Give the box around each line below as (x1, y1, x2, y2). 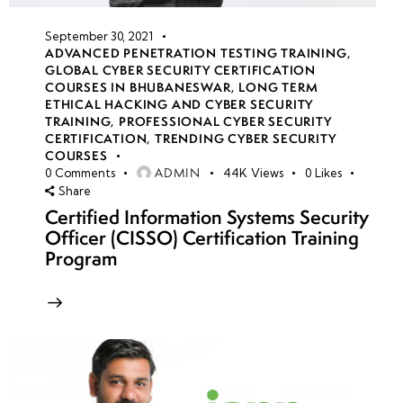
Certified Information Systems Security (45, 204, 369, 231)
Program (45, 246, 117, 273)
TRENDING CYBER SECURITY (155, 130, 336, 147)
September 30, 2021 (45, 28, 153, 43)
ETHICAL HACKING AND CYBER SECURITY (45, 95, 314, 112)
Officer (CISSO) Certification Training (45, 225, 359, 252)
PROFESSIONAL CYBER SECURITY (119, 112, 332, 130)
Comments (54, 165, 115, 180)
